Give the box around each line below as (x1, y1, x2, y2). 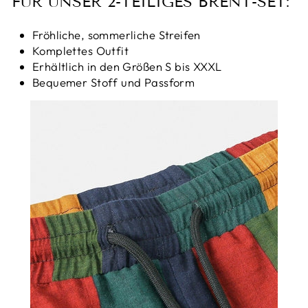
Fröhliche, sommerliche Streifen (32, 27, 201, 42)
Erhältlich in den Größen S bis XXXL (32, 58, 222, 74)
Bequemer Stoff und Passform (32, 74, 195, 89)
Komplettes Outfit (32, 43, 129, 58)
